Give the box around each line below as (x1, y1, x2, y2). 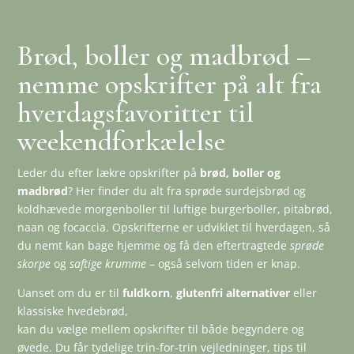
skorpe (17, 256, 51, 272)
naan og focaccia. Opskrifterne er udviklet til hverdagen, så (17, 220, 331, 235)
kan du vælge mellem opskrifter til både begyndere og (17, 322, 305, 337)
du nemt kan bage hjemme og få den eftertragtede (17, 238, 291, 254)
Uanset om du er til (17, 285, 123, 301)
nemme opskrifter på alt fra (17, 67, 322, 102)
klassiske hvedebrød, (17, 303, 129, 319)
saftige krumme (70, 256, 147, 272)
